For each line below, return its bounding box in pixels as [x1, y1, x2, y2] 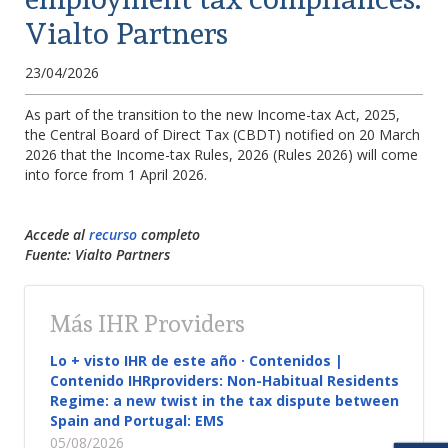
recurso [89, 225, 137, 244]
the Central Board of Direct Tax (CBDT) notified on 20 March [25, 125, 420, 144]
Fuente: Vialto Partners [25, 245, 170, 264]
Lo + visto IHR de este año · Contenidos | [50, 351, 343, 370]
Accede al [25, 225, 85, 244]
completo [141, 225, 200, 244]
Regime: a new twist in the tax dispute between [50, 391, 399, 410]
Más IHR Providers [50, 310, 245, 337]
